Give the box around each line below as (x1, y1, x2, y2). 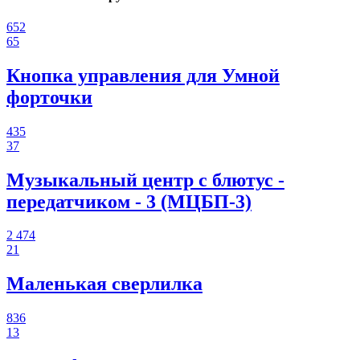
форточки (6, 86, 92, 108)
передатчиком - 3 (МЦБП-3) (6, 190, 252, 212)
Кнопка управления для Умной (6, 64, 280, 86)
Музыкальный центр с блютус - (6, 169, 284, 190)
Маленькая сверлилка (6, 273, 202, 295)
